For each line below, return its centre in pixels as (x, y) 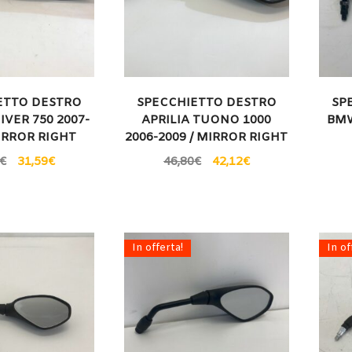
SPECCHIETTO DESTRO (206, 103)
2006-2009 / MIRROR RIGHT (207, 137)
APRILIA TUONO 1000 (207, 120)
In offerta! (158, 247)
